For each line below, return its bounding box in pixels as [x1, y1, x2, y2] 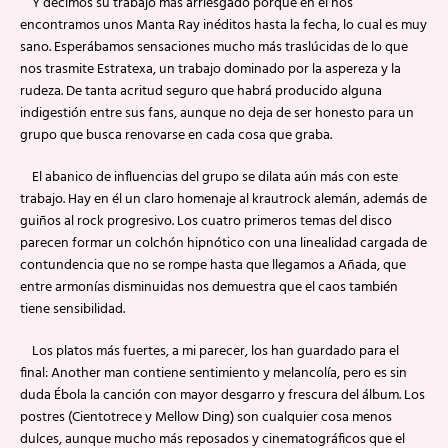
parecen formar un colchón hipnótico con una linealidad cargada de [20, 232, 427, 255]
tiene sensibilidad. [20, 298, 125, 321]
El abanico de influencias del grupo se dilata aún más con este [20, 166, 398, 189]
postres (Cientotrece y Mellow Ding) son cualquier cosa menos [20, 406, 392, 429]
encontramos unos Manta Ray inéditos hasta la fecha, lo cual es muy [20, 14, 427, 37]
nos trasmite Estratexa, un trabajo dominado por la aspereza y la [20, 58, 401, 81]
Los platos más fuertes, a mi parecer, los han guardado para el [20, 340, 399, 363]
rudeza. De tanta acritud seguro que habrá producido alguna [20, 80, 382, 103]
